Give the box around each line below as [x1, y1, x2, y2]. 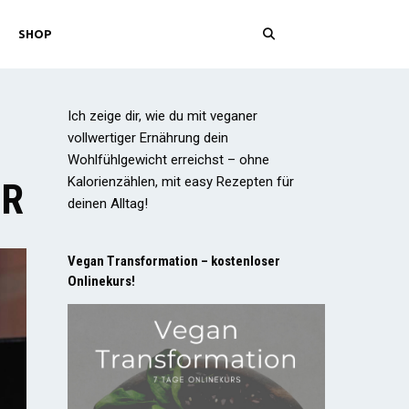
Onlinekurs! [67, 273, 135, 289]
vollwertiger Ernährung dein [67, 130, 228, 146]
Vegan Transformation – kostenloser [67, 253, 280, 269]
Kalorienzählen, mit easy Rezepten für [67, 173, 294, 190]
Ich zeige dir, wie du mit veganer [67, 108, 257, 124]
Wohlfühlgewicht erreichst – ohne [67, 152, 269, 168]
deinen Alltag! [67, 195, 148, 212]
